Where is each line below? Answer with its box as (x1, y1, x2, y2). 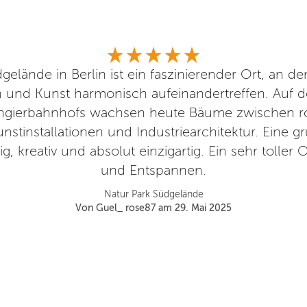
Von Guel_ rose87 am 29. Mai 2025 (75, 202, 232, 213)
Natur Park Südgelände (103, 188, 204, 199)
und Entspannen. (101, 162, 206, 178)
